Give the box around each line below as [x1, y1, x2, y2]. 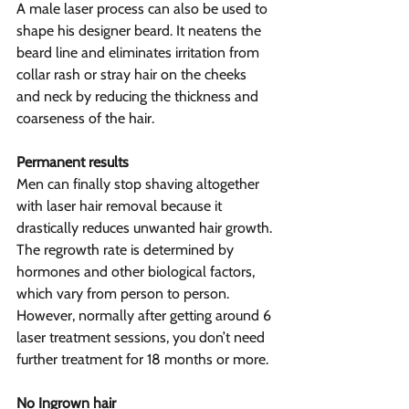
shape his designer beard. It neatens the [16, 22, 265, 40]
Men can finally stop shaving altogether [16, 175, 263, 194]
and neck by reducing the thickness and [16, 88, 262, 106]
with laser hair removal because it [16, 197, 225, 215]
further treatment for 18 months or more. [16, 351, 268, 369]
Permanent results [16, 153, 129, 172]
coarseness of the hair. [16, 110, 154, 128]
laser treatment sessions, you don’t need [16, 329, 268, 347]
